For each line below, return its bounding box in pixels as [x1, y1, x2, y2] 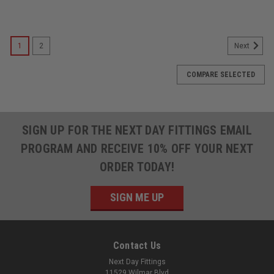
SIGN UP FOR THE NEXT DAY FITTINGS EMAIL [22, 122, 252, 138]
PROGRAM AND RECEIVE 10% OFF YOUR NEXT [20, 141, 254, 156]
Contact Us [113, 239, 161, 251]
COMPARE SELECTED [187, 70, 255, 79]
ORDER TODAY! [100, 159, 174, 174]
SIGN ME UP [110, 190, 164, 204]
